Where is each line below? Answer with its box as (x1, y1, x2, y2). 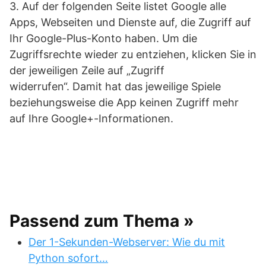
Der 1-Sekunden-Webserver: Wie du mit (28, 236, 225, 248)
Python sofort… (28, 252, 108, 264)
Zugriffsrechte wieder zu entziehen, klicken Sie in (9, 48, 256, 61)
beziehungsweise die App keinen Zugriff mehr (9, 96, 239, 109)
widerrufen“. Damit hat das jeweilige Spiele (9, 80, 221, 93)
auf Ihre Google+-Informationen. (9, 112, 173, 125)
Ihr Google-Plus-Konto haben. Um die (9, 32, 197, 45)
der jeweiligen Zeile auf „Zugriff (9, 64, 164, 77)
